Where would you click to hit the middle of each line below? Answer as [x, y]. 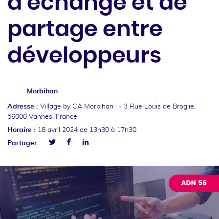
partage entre [85, 30]
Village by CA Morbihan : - [82, 107]
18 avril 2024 [59, 130]
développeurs [84, 56]
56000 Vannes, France [42, 117]
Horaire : [22, 130]
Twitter [59, 150]
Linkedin [101, 143]
